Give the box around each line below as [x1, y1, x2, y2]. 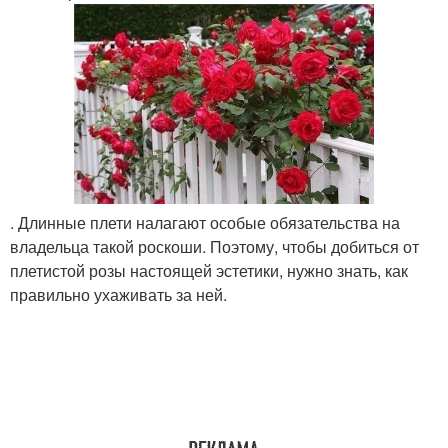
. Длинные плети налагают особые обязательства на [10, 211, 400, 235]
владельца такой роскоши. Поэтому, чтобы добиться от [10, 235, 419, 259]
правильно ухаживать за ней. [10, 283, 227, 307]
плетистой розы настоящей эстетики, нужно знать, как [10, 259, 408, 283]
